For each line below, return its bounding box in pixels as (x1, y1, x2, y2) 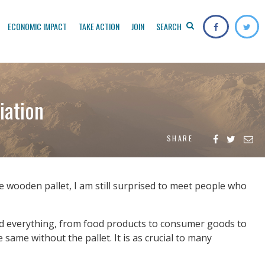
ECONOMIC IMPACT (8, 20, 67, 33)
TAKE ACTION (79, 20, 119, 33)
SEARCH (156, 20, 183, 33)
